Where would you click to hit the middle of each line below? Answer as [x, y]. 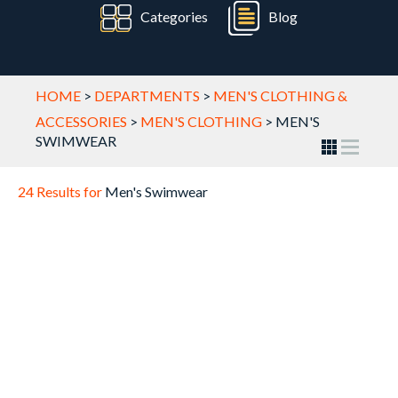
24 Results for [61, 191]
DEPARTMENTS [147, 96]
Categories [174, 16]
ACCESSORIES [81, 121]
